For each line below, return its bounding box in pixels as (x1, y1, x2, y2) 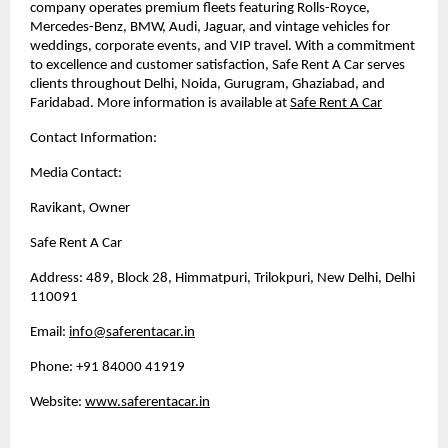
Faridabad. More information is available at (30, 95, 287, 111)
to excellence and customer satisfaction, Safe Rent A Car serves (30, 57, 405, 73)
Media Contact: (30, 165, 122, 181)
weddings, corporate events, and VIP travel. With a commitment (30, 38, 415, 54)
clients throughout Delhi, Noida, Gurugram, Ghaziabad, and (30, 76, 385, 92)
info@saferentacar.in (69, 324, 195, 340)
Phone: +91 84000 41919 (30, 359, 185, 375)
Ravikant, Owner (30, 200, 130, 216)
